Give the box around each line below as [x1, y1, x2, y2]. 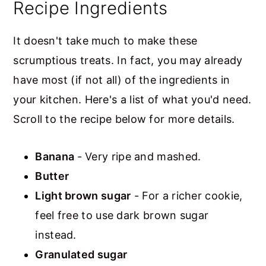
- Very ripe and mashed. [77, 150, 201, 163]
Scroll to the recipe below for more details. [13, 112, 235, 125]
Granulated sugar [35, 248, 128, 261]
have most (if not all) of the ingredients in [13, 73, 230, 86]
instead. [35, 228, 77, 241]
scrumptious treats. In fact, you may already [13, 53, 243, 66]
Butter [35, 169, 69, 182]
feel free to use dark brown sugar [35, 208, 209, 221]
